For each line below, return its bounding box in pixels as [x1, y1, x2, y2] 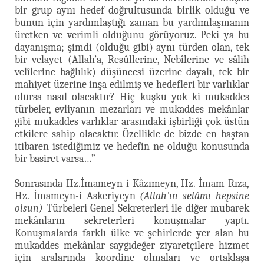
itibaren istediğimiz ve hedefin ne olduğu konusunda [15, 140, 249, 153]
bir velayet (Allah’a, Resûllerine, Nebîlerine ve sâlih [15, 53, 249, 66]
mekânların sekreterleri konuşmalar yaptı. [15, 214, 249, 227]
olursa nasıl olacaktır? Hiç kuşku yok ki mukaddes [15, 90, 249, 103]
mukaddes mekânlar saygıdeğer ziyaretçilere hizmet [15, 239, 249, 252]
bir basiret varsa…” [15, 152, 95, 165]
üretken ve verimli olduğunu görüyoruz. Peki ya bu [15, 28, 249, 41]
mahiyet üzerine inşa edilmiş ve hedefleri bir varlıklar [15, 78, 249, 91]
